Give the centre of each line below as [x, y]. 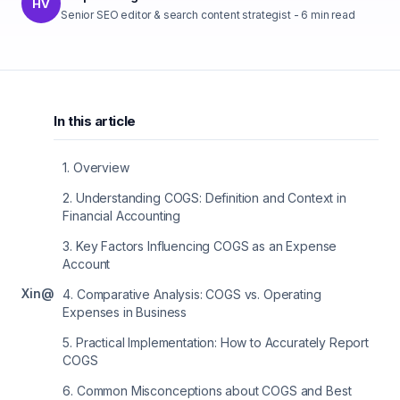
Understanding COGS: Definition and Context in [211, 198]
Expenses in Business [125, 312]
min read [332, 15]
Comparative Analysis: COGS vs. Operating [199, 294]
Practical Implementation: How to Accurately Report [222, 342]
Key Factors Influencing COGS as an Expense [206, 246]
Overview [101, 167]
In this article [95, 121]
